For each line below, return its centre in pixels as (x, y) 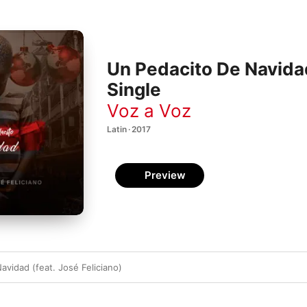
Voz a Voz (149, 110)
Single (134, 90)
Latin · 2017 (129, 129)
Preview (165, 175)
